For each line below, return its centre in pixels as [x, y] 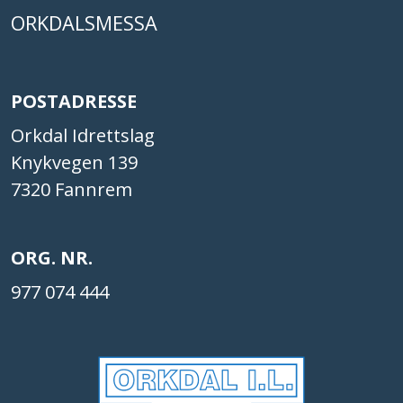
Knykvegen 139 [74, 162]
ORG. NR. [52, 257]
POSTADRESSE [74, 101]
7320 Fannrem [72, 189]
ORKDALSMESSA [84, 22]
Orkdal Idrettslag [83, 135]
